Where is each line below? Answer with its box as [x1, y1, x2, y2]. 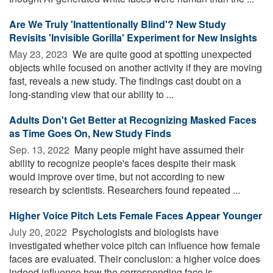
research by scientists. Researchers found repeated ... [9, 182, 240, 197]
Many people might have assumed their [72, 142, 244, 157]
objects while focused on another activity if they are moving [9, 60, 262, 74]
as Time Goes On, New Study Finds [9, 126, 171, 140]
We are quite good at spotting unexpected [70, 46, 252, 61]
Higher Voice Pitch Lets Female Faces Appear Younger [9, 208, 262, 222]
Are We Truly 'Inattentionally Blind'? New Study [9, 16, 226, 31]
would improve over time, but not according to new [9, 169, 225, 183]
